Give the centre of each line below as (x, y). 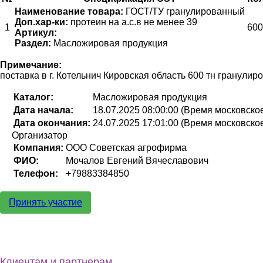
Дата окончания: (52, 123)
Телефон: (36, 173)
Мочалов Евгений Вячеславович (137, 160)
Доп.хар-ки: (41, 22)
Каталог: (33, 97)
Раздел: (33, 43)
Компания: (38, 147)
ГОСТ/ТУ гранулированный (184, 11)
